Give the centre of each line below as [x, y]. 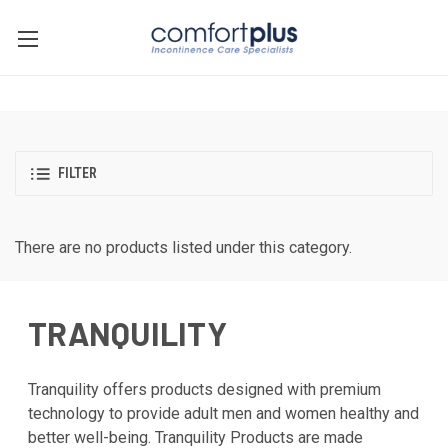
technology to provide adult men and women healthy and [223, 413]
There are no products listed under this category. [183, 247]
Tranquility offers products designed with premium [204, 389]
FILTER [77, 173]
